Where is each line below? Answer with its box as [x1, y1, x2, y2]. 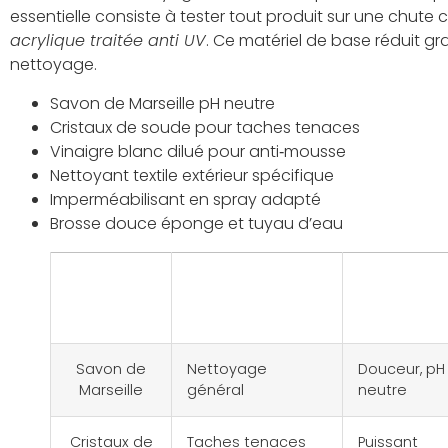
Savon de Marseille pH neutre [50, 91, 275, 115]
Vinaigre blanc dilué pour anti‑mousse [50, 139, 346, 163]
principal [187, 298, 277, 327]
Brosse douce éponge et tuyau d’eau [50, 211, 343, 235]
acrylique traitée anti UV [10, 29, 206, 53]
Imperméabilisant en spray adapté [50, 187, 321, 211]
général [187, 379, 244, 400]
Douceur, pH [358, 358, 445, 379]
